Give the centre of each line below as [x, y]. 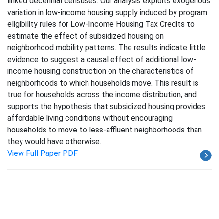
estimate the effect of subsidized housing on [86, 36]
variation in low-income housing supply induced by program [107, 12]
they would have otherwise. [54, 142]
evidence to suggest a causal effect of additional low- [102, 59]
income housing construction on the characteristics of [100, 71]
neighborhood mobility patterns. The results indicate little [107, 48]
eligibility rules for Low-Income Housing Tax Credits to [101, 24]
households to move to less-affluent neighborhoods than [105, 130]
